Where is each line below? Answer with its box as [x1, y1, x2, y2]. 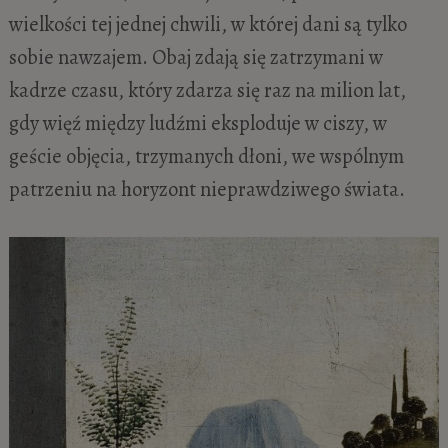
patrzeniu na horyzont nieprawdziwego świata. [8, 174, 405, 203]
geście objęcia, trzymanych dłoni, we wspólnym [8, 141, 404, 170]
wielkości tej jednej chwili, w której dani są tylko [8, 9, 407, 38]
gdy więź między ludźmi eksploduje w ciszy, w [8, 108, 387, 137]
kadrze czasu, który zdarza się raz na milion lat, [8, 75, 406, 104]
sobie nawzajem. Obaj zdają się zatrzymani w [8, 42, 383, 71]
